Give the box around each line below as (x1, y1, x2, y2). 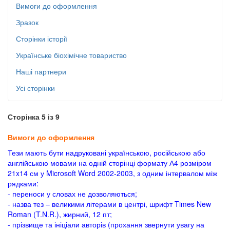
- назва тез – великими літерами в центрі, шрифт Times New (8, 199, 211, 209)
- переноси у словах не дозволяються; (8, 188, 137, 199)
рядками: (8, 178, 39, 188)
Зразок (16, 17, 39, 27)
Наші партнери (16, 66, 66, 76)
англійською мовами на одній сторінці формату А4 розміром (8, 158, 212, 168)
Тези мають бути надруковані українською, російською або (8, 147, 205, 158)
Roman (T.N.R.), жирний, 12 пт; (8, 209, 112, 219)
